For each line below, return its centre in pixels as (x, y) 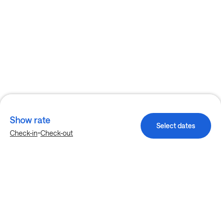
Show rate (30, 120)
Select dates (176, 126)
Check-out (57, 133)
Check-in (24, 133)
